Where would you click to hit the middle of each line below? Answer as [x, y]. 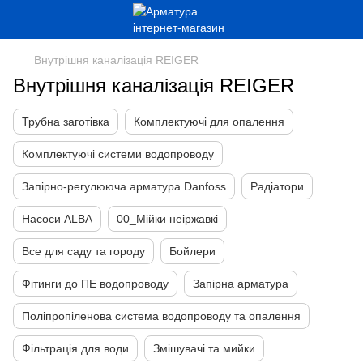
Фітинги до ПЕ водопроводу [95, 284]
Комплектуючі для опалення [209, 122]
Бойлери [192, 251]
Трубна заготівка [66, 122]
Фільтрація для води [75, 348]
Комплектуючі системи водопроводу [118, 154]
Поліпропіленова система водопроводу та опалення [161, 316]
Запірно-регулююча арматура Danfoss [124, 186]
